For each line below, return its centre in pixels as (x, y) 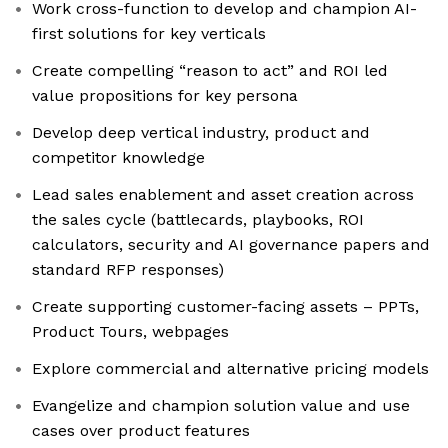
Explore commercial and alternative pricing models (230, 369)
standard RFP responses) (128, 270)
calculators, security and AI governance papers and (231, 245)
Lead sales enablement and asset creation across (223, 195)
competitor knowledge (118, 158)
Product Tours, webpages (130, 332)
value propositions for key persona (165, 96)
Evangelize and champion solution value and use (221, 406)
